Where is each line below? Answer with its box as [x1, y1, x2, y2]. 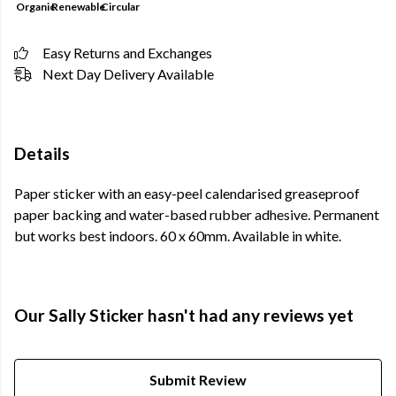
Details [14, 143, 70, 164]
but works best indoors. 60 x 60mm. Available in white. [14, 227, 341, 245]
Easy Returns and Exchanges [42, 44, 212, 61]
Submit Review [149, 371, 247, 389]
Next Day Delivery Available [42, 65, 214, 82]
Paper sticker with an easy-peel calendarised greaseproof [14, 185, 360, 202]
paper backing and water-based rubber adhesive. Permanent [14, 206, 379, 224]
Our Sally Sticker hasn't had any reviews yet [14, 305, 354, 326]
